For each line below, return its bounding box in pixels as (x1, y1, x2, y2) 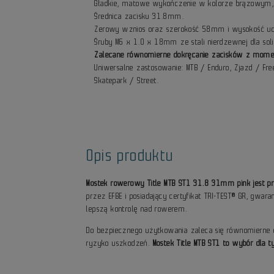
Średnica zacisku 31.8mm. (94, 11, 185, 21)
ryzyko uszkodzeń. (86, 238, 153, 248)
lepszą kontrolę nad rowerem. (86, 204, 188, 213)
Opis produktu (86, 146, 174, 165)
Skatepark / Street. (94, 75, 160, 85)
